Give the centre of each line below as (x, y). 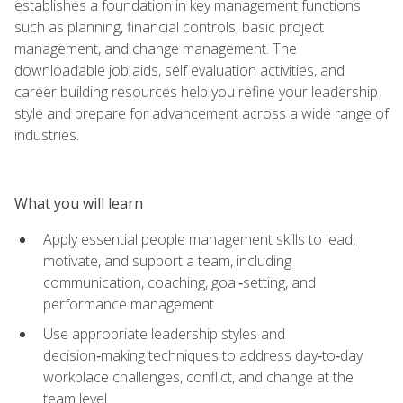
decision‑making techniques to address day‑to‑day (203, 355)
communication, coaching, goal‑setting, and (179, 282)
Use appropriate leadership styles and (164, 333)
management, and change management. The (156, 48)
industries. (47, 134)
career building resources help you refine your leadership (196, 91)
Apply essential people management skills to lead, (199, 239)
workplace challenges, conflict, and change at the (198, 376)
